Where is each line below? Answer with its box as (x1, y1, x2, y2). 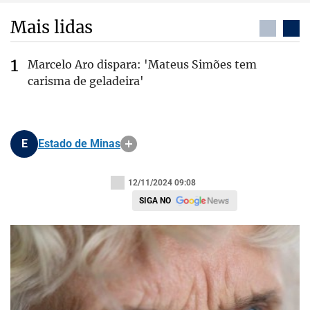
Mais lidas (10, 17, 93, 38)
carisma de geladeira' (28, 74, 144, 88)
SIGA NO (138, 196, 171, 206)
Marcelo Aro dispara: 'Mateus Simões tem (28, 57, 257, 71)
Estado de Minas (38, 137, 120, 150)
